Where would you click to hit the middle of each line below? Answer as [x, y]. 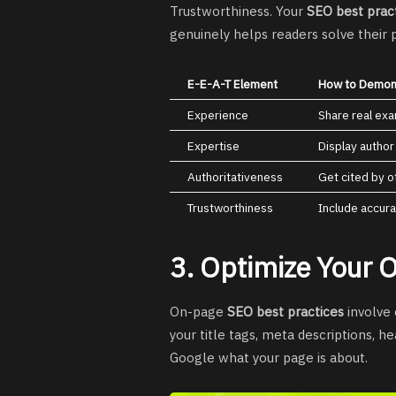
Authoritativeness [235, 177]
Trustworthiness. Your [238, 11]
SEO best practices [286, 311]
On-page [198, 311]
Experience [218, 115]
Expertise [213, 146]
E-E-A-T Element [232, 84]
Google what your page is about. [269, 357]
